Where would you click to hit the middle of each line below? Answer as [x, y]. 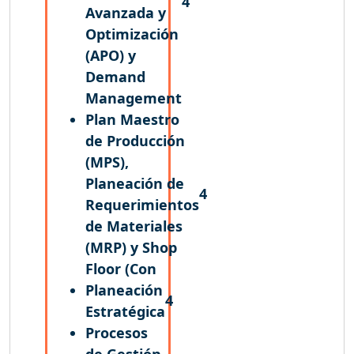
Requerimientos [142, 204]
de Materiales [134, 226]
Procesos [117, 332]
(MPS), [107, 162]
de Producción [135, 140]
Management [134, 98]
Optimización [132, 34]
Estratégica [125, 311]
